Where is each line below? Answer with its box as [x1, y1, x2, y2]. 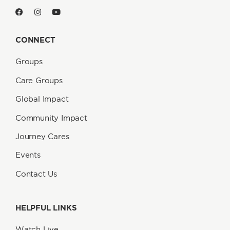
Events [15, 150, 41, 160]
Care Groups [15, 75, 63, 85]
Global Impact [15, 94, 69, 104]
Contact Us [15, 169, 57, 178]
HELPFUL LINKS [15, 203, 77, 213]
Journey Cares [15, 132, 69, 141]
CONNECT [15, 35, 55, 45]
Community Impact [15, 113, 87, 122]
